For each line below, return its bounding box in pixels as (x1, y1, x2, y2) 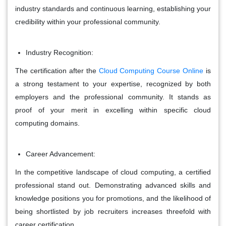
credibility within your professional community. (15, 17, 160, 26)
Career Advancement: (26, 149, 95, 158)
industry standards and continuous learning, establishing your (15, 4, 211, 13)
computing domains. (15, 119, 80, 127)
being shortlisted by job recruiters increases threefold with (15, 207, 211, 215)
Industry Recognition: (26, 48, 93, 56)
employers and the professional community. (15, 92, 164, 101)
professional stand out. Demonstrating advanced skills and (15, 181, 211, 189)
